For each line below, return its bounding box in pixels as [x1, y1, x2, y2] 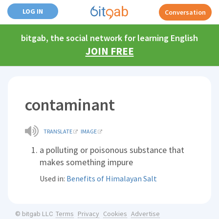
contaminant [25, 94, 115, 115]
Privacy [77, 209, 99, 218]
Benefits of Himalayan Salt [66, 174, 157, 183]
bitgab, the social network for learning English [21, 32, 198, 44]
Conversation [165, 8, 206, 17]
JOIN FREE [85, 44, 134, 58]
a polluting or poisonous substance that [40, 144, 185, 155]
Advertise [131, 209, 160, 218]
